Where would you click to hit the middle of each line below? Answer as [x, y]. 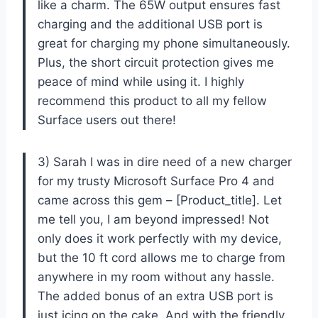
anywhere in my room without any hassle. [156, 276]
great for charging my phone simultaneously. [164, 43]
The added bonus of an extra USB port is [155, 296]
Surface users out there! [107, 120]
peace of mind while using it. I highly [141, 81]
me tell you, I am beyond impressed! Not [153, 219]
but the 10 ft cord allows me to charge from [161, 257]
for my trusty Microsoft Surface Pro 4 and [156, 181]
